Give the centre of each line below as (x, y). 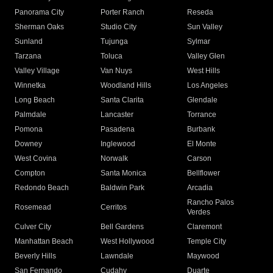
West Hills (203, 71)
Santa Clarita (122, 100)
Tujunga (115, 42)
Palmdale (30, 115)
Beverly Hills (35, 256)
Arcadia (200, 188)
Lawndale (117, 256)
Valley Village (37, 71)
